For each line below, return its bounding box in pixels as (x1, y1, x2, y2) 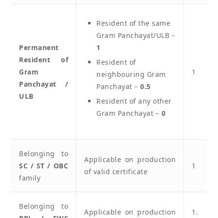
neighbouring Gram (96, 69, 166, 79)
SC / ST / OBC (19, 161, 68, 170)
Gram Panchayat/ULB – (96, 30, 175, 40)
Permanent (19, 42, 59, 52)
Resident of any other (96, 96, 172, 106)
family (19, 173, 40, 182)
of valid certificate (84, 166, 147, 176)
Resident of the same (96, 18, 170, 28)
